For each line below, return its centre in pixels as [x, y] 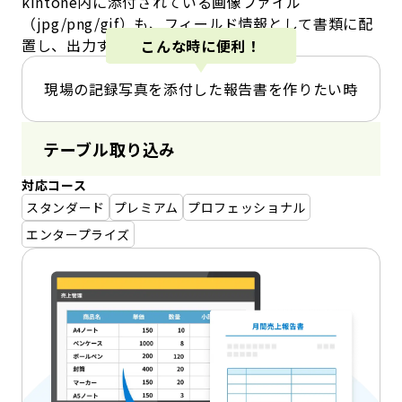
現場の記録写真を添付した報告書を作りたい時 [201, 89]
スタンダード [66, 208]
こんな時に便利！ [201, 45]
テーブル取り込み [110, 149]
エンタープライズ [79, 235]
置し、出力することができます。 [133, 45]
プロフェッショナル [247, 208]
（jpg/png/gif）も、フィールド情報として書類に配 [197, 24]
